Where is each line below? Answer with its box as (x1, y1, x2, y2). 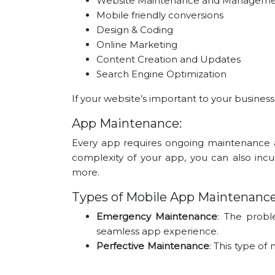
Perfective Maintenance (96, 239, 209, 252)
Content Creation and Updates (96, 53, 241, 65)
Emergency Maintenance (96, 210, 218, 222)
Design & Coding (96, 23, 173, 36)
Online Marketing (96, 38, 177, 50)
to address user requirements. (96, 254, 236, 266)
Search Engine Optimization (96, 68, 227, 80)
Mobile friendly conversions (96, 9, 223, 21)
